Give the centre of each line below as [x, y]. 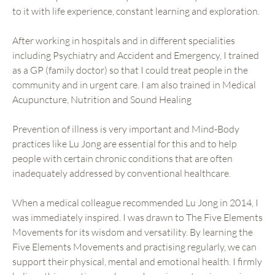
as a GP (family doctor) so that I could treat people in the [130, 70]
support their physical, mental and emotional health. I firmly [122, 262]
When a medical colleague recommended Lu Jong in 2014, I [135, 203]
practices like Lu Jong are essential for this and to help [125, 144]
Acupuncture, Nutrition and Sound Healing [102, 100]
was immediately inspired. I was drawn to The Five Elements [137, 218]
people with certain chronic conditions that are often [122, 159]
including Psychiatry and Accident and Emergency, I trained [136, 56]
